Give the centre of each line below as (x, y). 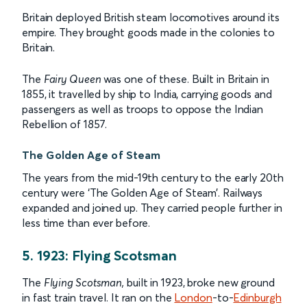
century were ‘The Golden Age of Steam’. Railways (143, 193)
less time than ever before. (86, 223)
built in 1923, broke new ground (199, 282)
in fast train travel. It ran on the (98, 297)
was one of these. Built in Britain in (185, 79)
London (193, 297)
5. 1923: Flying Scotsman (99, 255)
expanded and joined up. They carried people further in (152, 208)
